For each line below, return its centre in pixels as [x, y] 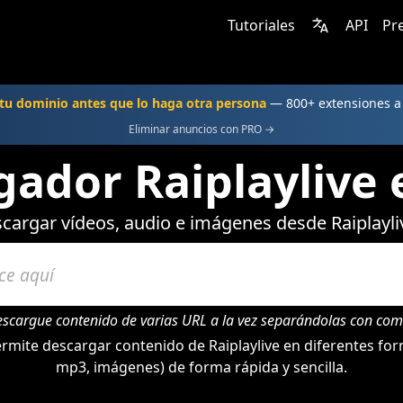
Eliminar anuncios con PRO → [201, 129]
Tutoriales [261, 25]
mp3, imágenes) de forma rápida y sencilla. [201, 367]
